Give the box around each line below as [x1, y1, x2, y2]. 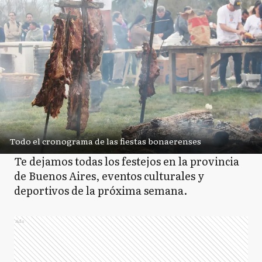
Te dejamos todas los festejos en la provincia [14, 153, 239, 169]
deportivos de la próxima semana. [14, 182, 187, 198]
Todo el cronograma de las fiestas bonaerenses [9, 135, 201, 147]
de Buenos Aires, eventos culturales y [14, 168, 204, 184]
